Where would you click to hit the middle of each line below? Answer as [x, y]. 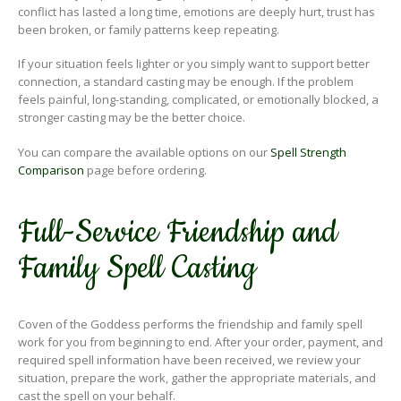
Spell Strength [308, 152]
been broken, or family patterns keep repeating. [149, 29]
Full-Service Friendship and [178, 232]
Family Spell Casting [137, 268]
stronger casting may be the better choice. [132, 118]
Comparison [51, 170]
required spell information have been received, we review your [189, 359]
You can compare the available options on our [144, 152]
